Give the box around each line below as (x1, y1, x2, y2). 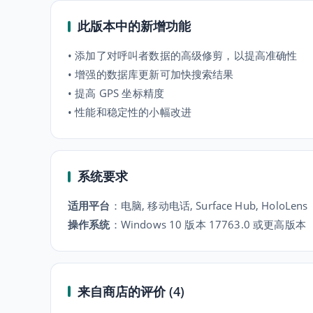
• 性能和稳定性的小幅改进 (68, 105, 191, 119)
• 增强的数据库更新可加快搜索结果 (68, 67, 234, 81)
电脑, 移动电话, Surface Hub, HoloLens (120, 198, 308, 212)
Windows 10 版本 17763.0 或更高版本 (120, 217, 306, 231)
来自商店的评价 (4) (78, 282, 184, 300)
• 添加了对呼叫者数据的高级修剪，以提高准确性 (68, 48, 298, 62)
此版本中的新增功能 (78, 17, 191, 34)
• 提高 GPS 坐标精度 (68, 86, 164, 100)
